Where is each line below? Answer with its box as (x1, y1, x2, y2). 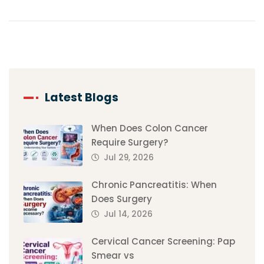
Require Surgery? (91, 136, 168, 149)
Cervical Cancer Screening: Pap (91, 235, 235, 248)
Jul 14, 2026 (104, 209, 153, 220)
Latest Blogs (45, 90, 118, 106)
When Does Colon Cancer (91, 122, 208, 135)
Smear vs (91, 249, 134, 262)
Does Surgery (91, 193, 152, 206)
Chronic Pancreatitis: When (91, 179, 217, 192)
